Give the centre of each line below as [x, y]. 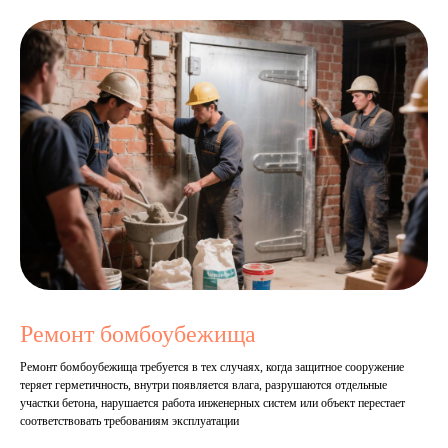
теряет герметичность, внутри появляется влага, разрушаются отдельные [203, 384]
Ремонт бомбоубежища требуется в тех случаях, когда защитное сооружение [212, 366]
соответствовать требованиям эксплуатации [129, 420]
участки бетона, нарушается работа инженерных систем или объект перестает [212, 402]
